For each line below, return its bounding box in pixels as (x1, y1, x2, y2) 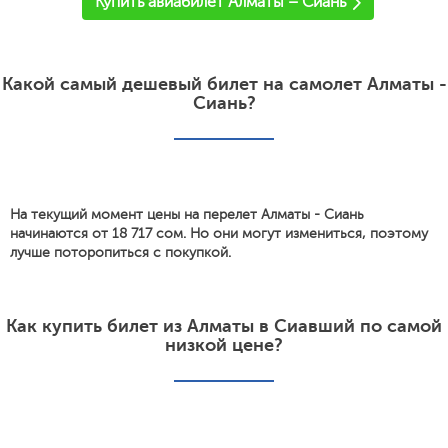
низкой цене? (165, 335, 283, 355)
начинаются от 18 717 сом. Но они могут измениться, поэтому (10, 226, 428, 241)
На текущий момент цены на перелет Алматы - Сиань (10, 207, 364, 222)
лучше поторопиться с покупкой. (10, 245, 231, 260)
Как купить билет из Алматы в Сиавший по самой (6, 316, 442, 336)
